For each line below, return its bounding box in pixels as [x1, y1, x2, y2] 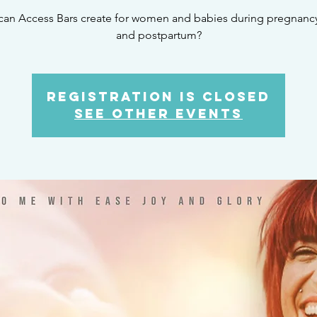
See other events [74, 105, 243, 122]
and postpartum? [115, 28, 202, 42]
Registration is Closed [47, 88, 270, 105]
